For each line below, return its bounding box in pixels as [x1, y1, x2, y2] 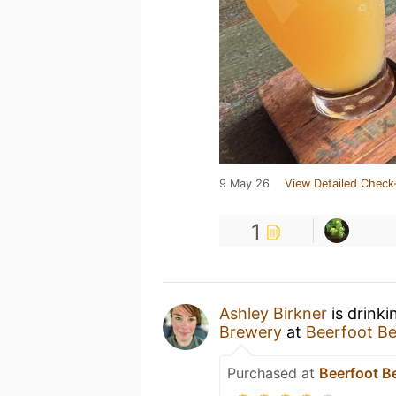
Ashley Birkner [219, 304, 327, 323]
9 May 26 [219, 177, 270, 190]
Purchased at [227, 364, 319, 382]
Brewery [219, 323, 282, 341]
